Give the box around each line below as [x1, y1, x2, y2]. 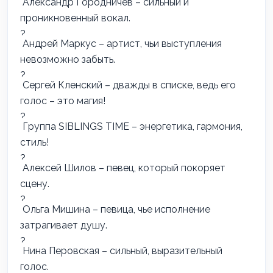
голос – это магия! [20, 95, 105, 107]
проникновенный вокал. [20, 12, 130, 24]
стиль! [20, 136, 49, 148]
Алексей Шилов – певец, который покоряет [20, 162, 225, 174]
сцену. [20, 178, 49, 190]
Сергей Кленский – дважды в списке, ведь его [20, 79, 236, 91]
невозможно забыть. [20, 54, 115, 65]
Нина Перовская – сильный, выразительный [20, 245, 222, 257]
